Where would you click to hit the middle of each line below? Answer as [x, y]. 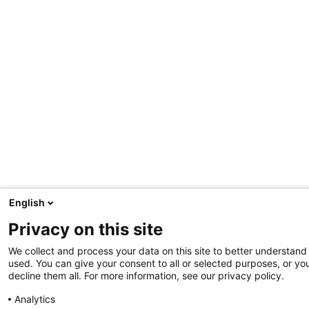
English [27, 202]
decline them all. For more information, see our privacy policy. [146, 276]
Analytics [35, 299]
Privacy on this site [86, 229]
